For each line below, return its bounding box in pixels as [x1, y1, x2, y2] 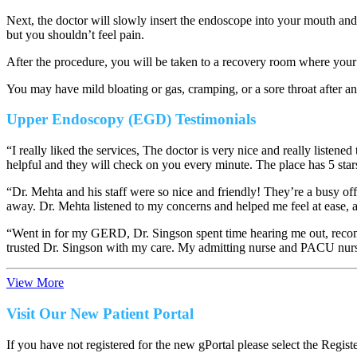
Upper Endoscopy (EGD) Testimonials [6, 111, 256, 128]
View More [6, 276, 64, 290]
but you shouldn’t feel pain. [6, 27, 144, 41]
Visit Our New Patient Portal [6, 304, 194, 322]
